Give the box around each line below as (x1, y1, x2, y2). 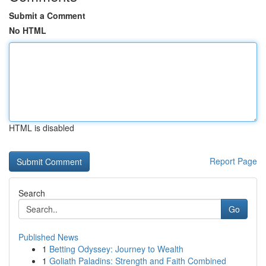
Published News (18, 231, 78, 243)
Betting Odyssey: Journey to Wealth (49, 243, 183, 255)
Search (18, 187, 45, 199)
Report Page (210, 155, 257, 167)
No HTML (9, 24, 46, 36)
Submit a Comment (9, 9, 85, 21)
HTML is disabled (9, 122, 74, 134)
